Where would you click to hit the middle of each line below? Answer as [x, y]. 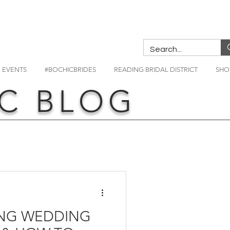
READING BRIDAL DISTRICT [156, 70]
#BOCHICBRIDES [70, 70]
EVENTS [14, 70]
